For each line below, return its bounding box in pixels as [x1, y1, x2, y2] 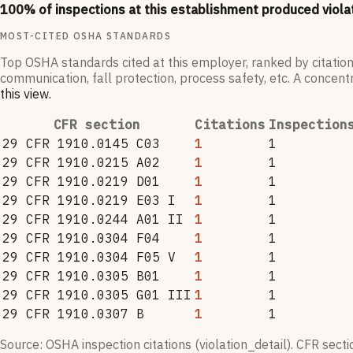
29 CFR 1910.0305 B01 [2, 268, 160, 284]
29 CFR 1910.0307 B [2, 306, 144, 322]
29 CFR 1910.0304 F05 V [2, 249, 176, 266]
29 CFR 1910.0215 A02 [2, 154, 160, 171]
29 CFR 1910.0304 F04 [2, 230, 160, 247]
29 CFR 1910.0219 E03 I [2, 192, 176, 209]
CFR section [54, 117, 140, 133]
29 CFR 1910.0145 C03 [2, 136, 160, 152]
